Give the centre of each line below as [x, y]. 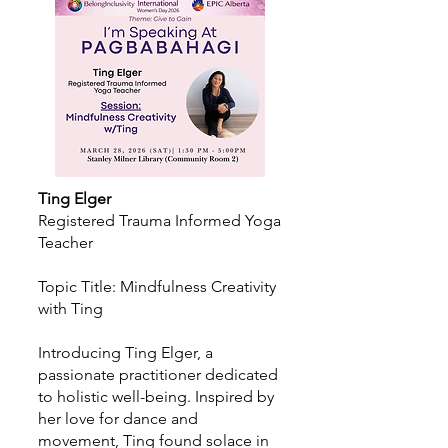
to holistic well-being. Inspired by [156, 396]
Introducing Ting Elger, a [125, 352]
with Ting [70, 308]
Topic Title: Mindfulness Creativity [157, 286]
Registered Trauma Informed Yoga [159, 220]
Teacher [65, 242]
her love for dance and [118, 418]
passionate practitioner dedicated [158, 374]
